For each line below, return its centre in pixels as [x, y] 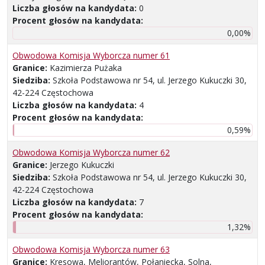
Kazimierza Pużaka [86, 68]
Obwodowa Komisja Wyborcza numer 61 [91, 56]
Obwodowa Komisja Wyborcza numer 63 [91, 250]
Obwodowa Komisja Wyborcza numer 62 [91, 153]
